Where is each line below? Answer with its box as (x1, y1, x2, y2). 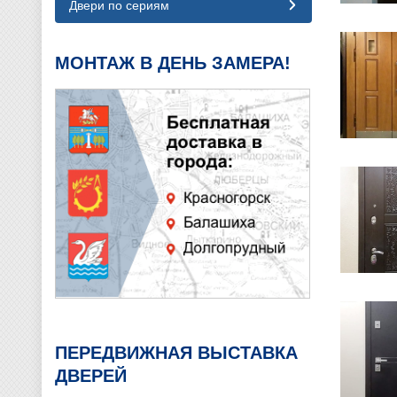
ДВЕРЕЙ (55, 365, 127, 385)
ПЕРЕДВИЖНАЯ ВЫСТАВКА (55, 342, 298, 362)
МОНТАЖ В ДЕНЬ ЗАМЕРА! (55, 53, 291, 73)
